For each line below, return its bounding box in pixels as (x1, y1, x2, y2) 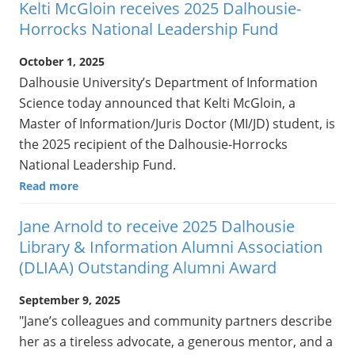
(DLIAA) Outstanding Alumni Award (19, 257, 277, 279)
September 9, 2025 (19, 292, 120, 308)
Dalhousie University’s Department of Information (19, 73, 318, 91)
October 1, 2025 (19, 53, 105, 69)
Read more (19, 177, 78, 193)
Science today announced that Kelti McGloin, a (19, 94, 296, 112)
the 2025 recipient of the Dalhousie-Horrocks (19, 135, 288, 153)
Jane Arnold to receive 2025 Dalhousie (19, 216, 295, 238)
